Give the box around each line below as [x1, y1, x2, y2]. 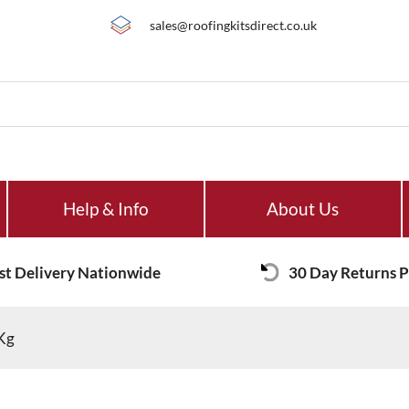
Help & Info [63, 198, 150, 220]
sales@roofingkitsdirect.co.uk [150, 17, 317, 33]
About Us [267, 198, 340, 220]
